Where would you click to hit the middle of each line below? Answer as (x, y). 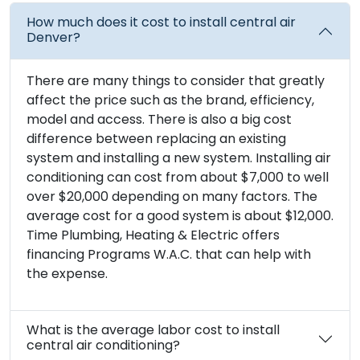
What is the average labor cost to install (153, 331)
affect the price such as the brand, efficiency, (170, 102)
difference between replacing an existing (156, 140)
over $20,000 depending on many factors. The (172, 198)
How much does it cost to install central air (161, 24)
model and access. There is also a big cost (159, 121)
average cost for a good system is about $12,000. (180, 217)
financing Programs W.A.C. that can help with (169, 256)
